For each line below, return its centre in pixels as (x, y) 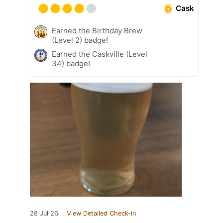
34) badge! (71, 63)
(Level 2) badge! (80, 40)
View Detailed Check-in (101, 213)
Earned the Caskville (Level (100, 54)
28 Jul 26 (44, 213)
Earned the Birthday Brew (97, 30)
